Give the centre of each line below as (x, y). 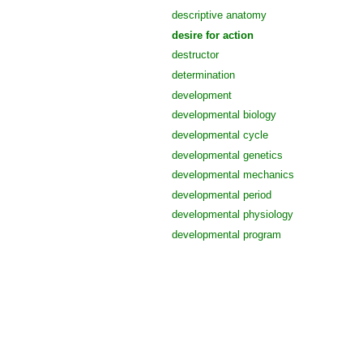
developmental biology (224, 115)
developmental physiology (233, 215)
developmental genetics (227, 155)
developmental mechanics (233, 175)
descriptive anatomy (219, 15)
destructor (195, 55)
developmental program (226, 235)
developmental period (222, 194)
